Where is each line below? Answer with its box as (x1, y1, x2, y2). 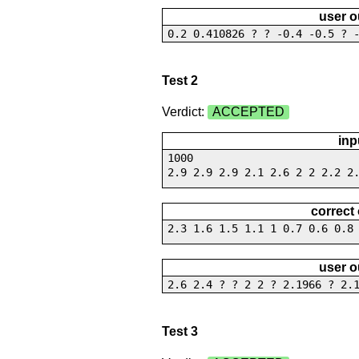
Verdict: (161, 105, 208, 119)
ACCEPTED (212, 105, 284, 119)
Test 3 (161, 325, 198, 339)
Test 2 (161, 73, 198, 87)
